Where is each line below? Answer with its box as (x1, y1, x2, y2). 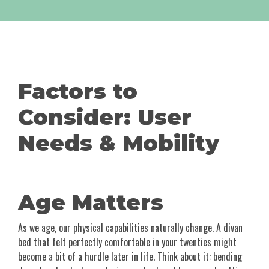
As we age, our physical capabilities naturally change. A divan (18, 220, 243, 235)
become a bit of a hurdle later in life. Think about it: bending (18, 249, 242, 264)
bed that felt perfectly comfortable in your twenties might (18, 235, 237, 250)
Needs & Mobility (18, 130, 219, 157)
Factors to (18, 78, 138, 105)
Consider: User (18, 104, 192, 131)
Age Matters (18, 189, 163, 216)
